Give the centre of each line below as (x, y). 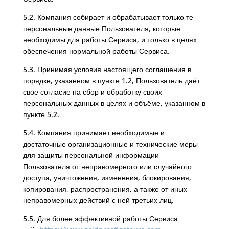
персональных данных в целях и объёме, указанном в (114, 103)
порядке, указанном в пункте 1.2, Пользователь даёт (111, 81)
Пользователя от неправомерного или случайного (107, 166)
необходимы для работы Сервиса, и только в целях (110, 40)
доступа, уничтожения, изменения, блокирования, (107, 178)
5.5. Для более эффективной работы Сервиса (100, 219)
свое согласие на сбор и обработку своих (92, 92)
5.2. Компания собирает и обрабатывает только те (108, 17)
